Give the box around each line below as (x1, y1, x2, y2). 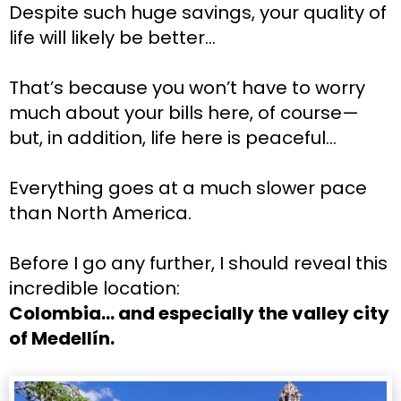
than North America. (9, 200, 192, 226)
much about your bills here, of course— (9, 99, 359, 125)
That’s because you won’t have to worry (9, 74, 365, 100)
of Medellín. (9, 325, 115, 351)
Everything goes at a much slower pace (9, 175, 367, 200)
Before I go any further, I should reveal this (9, 250, 388, 276)
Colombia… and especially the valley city (9, 300, 389, 326)
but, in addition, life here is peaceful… (9, 124, 337, 150)
